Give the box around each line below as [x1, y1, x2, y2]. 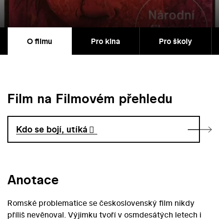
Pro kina [91, 36, 120, 47]
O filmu [27, 36, 52, 47]
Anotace [7, 171, 59, 189]
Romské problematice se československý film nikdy [7, 197, 195, 209]
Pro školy [159, 36, 192, 47]
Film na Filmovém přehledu [7, 89, 173, 108]
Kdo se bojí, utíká [16, 123, 88, 136]
